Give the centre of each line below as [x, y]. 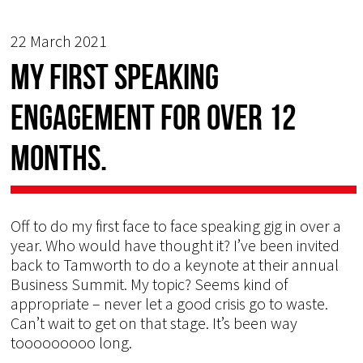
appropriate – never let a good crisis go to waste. [170, 303]
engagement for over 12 [154, 117]
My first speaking [115, 77]
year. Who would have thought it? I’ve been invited [175, 245]
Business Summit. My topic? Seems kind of [149, 284]
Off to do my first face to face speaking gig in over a [176, 225]
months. [59, 158]
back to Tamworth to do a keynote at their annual [175, 264]
